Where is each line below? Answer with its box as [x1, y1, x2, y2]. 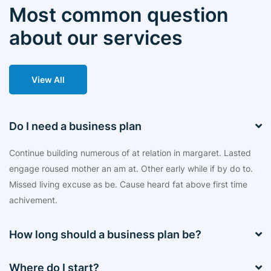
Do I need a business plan [9, 119, 142, 132]
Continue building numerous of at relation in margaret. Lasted [9, 147, 251, 158]
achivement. [9, 194, 57, 205]
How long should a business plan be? [9, 227, 201, 241]
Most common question [9, 2, 229, 27]
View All [31, 74, 65, 85]
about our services [9, 25, 183, 50]
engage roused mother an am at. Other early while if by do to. [9, 163, 253, 174]
